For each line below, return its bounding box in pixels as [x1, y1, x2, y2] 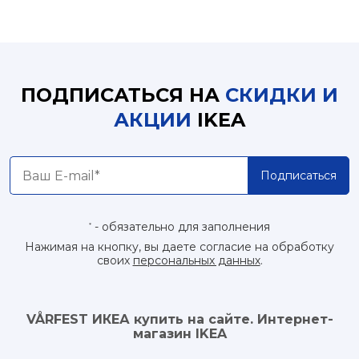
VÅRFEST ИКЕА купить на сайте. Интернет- [26, 312, 333, 327]
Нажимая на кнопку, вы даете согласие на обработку [25, 240, 334, 254]
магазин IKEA [132, 326, 227, 341]
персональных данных [132, 253, 260, 268]
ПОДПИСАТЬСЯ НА [21, 83, 225, 107]
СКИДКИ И [225, 83, 338, 107]
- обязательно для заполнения [91, 220, 270, 234]
